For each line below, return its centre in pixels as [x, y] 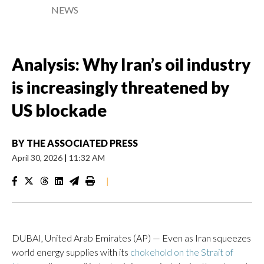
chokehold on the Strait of [182, 252]
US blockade [59, 110]
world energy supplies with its [71, 252]
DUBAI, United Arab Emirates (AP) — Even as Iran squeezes [131, 238]
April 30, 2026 [38, 158]
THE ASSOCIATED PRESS [82, 143]
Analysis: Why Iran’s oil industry [131, 64]
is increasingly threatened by [121, 87]
